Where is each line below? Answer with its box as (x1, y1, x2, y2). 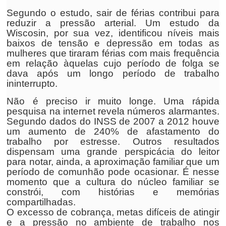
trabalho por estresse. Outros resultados (7, 136, 219, 147)
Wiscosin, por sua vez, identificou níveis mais (7, 28, 219, 38)
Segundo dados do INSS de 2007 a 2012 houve (7, 116, 219, 127)
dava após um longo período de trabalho (7, 68, 219, 79)
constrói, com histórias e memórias (7, 187, 219, 197)
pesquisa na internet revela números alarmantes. (7, 106, 219, 117)
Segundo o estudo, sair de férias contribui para (7, 8, 219, 18)
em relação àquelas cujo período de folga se (7, 58, 219, 69)
